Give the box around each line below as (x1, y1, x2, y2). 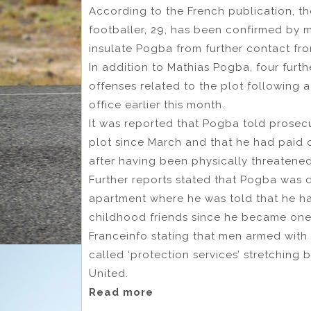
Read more (89, 286, 153, 299)
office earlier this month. (89, 99, 225, 112)
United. (89, 267, 128, 280)
